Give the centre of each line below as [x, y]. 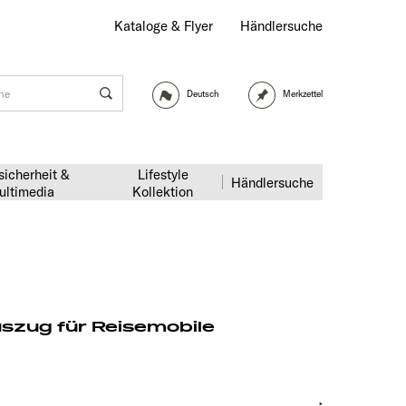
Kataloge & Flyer [164, 26]
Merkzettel [303, 94]
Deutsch [203, 94]
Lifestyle [163, 174]
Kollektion [163, 192]
